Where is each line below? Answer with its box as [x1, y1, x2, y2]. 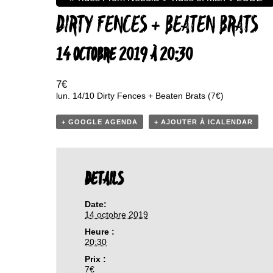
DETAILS [85, 169, 124, 191]
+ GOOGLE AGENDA [62, 118, 138, 126]
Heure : [85, 227, 115, 236]
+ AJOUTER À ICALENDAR [154, 118, 253, 126]
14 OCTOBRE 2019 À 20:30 [56, 44, 193, 66]
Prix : [85, 254, 107, 264]
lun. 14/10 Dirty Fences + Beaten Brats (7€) [56, 91, 224, 101]
